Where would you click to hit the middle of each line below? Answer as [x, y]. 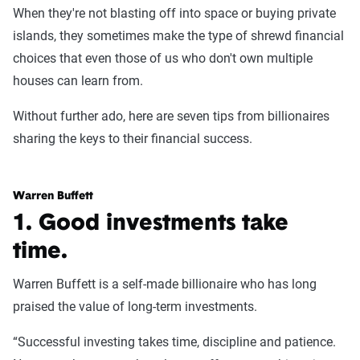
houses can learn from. [80, 81]
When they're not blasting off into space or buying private [174, 14]
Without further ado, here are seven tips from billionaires [171, 117]
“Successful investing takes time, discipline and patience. [174, 342]
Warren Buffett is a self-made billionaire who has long [165, 284]
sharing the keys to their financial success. [133, 139]
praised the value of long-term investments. [137, 307]
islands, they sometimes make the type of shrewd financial [178, 36]
